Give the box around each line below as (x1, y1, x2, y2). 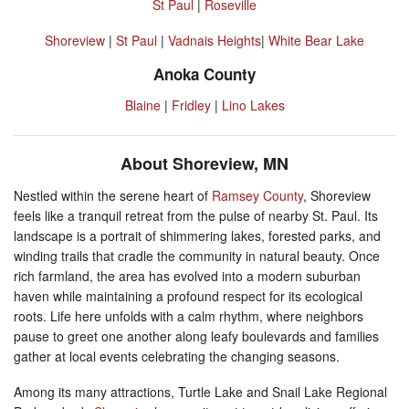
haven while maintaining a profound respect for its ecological (14, 286, 362, 305)
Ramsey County (212, 185, 303, 204)
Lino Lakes (221, 95, 285, 114)
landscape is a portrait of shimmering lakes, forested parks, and (14, 225, 381, 245)
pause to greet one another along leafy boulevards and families (14, 326, 379, 345)
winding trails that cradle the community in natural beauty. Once (14, 246, 380, 265)
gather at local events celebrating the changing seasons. (14, 346, 340, 365)
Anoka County (153, 62, 256, 85)
